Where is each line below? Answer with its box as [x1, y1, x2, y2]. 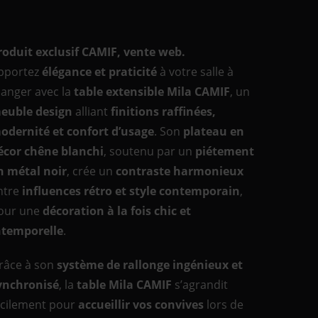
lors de [204, 297, 244, 312]
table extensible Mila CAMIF [74, 84, 231, 99]
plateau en [183, 124, 245, 139]
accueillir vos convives [78, 297, 204, 312]
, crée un [67, 163, 116, 179]
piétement [195, 143, 255, 159]
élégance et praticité [42, 64, 158, 79]
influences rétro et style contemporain [22, 183, 241, 199]
